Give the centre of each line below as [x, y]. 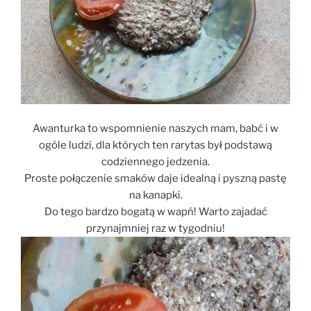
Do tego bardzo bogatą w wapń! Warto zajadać [155, 211]
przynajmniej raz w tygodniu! [155, 228]
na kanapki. [155, 195]
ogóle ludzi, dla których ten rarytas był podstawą [155, 145]
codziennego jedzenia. [155, 161]
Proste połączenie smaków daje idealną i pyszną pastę [155, 178]
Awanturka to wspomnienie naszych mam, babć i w [155, 128]
